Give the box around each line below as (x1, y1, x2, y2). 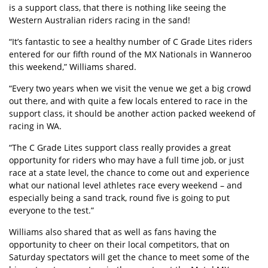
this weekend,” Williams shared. (9, 61, 136, 72)
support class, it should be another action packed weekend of (9, 108, 255, 119)
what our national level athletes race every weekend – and (9, 179, 242, 191)
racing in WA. (9, 120, 62, 132)
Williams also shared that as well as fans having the (9, 226, 217, 237)
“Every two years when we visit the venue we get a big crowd (9, 83, 251, 94)
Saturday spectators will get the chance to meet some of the (9, 251, 249, 263)
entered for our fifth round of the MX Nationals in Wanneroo (9, 48, 251, 60)
